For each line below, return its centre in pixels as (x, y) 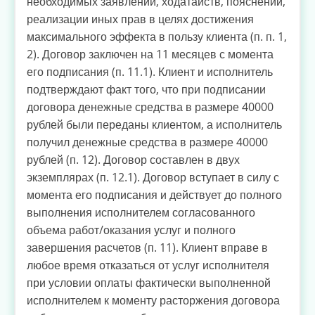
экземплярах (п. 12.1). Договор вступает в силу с (153, 177)
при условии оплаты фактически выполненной (149, 282)
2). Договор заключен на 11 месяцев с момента (150, 54)
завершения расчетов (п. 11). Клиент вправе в (147, 247)
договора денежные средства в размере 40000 (150, 107)
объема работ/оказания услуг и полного (131, 230)
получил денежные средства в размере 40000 (147, 142)
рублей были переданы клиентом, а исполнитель (154, 124)
